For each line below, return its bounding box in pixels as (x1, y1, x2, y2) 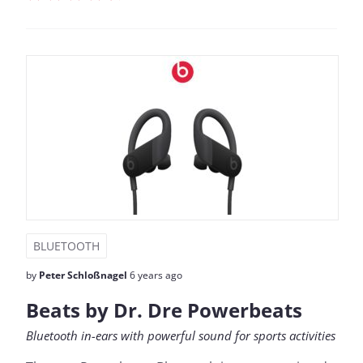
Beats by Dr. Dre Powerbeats (26, 297, 302, 323)
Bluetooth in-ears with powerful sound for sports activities (26, 327, 335, 344)
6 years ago (127, 268, 182, 282)
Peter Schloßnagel (39, 268, 127, 282)
